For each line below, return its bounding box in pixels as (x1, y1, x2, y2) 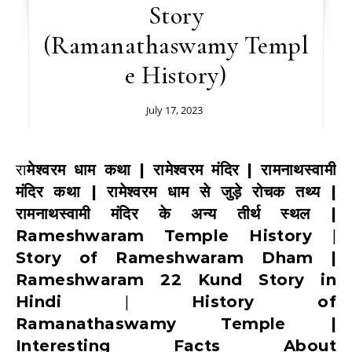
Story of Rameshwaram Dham (16, 247, 313, 267)
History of (191, 291, 336, 311)
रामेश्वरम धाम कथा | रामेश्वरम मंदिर (27, 159, 240, 179)
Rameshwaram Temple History (16, 225, 312, 245)
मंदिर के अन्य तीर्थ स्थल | (110, 203, 336, 223)
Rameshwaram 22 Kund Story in (16, 269, 336, 289)
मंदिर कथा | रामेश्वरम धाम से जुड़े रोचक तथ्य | (16, 181, 336, 201)
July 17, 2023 (145, 102, 203, 117)
